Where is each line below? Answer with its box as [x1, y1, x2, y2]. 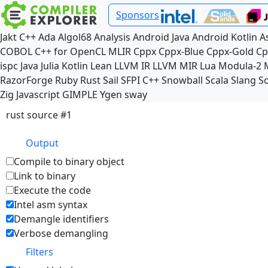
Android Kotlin [192, 31, 257, 44]
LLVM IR [114, 59, 150, 72]
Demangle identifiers [14, 212, 109, 226]
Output [26, 136, 59, 150]
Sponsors [116, 8, 159, 22]
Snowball [162, 74, 203, 87]
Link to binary [14, 169, 75, 182]
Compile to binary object [14, 155, 124, 168]
